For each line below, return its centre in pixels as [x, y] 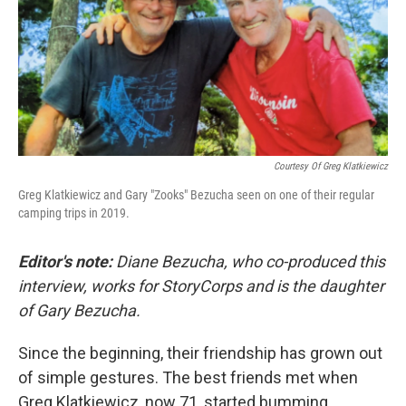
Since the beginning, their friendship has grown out [200, 353]
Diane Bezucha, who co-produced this [251, 261]
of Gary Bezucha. [79, 310]
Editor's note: [67, 261]
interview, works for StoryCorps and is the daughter [201, 285]
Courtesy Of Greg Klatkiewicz [331, 166]
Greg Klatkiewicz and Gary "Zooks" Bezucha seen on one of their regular [196, 194]
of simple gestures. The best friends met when [188, 377]
